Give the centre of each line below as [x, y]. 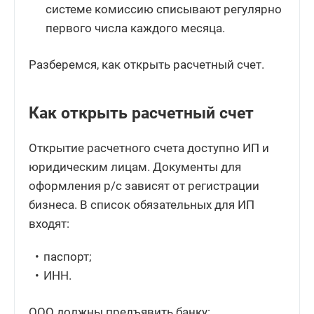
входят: [49, 223]
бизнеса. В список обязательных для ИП [142, 204]
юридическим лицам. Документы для [135, 166]
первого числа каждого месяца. [136, 28]
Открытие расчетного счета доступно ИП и [149, 148]
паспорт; [68, 256]
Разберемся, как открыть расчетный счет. [146, 64]
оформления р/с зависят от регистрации [144, 185]
